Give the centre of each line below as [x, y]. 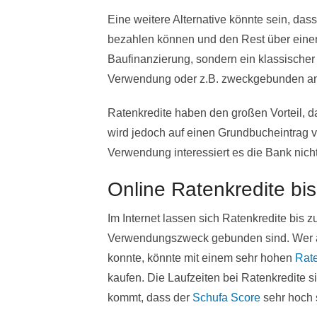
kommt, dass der [150, 297]
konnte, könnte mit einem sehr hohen [201, 258]
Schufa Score [226, 297]
